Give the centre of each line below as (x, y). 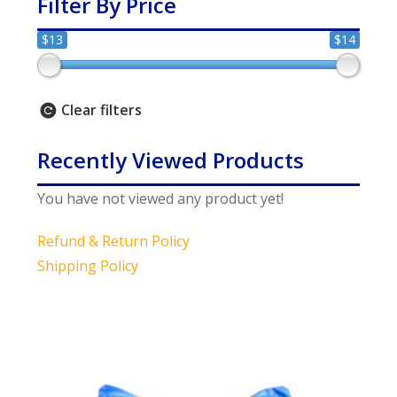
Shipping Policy (88, 265)
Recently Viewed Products (171, 160)
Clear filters (102, 110)
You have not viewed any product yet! (161, 198)
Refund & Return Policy (114, 241)
